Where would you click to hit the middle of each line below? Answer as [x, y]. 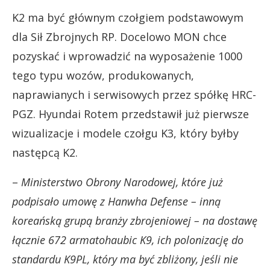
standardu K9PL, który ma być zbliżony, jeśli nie [125, 259]
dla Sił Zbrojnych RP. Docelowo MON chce [119, 36]
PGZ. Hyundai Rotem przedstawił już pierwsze [130, 114]
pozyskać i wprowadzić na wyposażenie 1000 [127, 56]
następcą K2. [45, 152]
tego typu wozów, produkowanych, [103, 75]
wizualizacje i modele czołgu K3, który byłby [125, 133]
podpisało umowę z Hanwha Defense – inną [116, 201]
